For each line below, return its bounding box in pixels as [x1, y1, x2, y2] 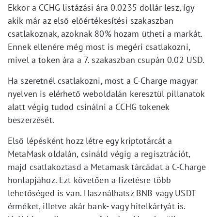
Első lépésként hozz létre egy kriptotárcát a [8, 135, 172, 147]
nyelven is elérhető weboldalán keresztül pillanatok [8, 88, 205, 100]
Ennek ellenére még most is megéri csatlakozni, [8, 41, 190, 53]
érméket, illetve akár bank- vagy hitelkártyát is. [8, 201, 186, 212]
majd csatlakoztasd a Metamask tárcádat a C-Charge [8, 161, 206, 173]
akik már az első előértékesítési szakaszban [8, 15, 174, 27]
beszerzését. [8, 114, 54, 126]
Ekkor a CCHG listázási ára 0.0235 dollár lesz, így [8, 2, 194, 14]
